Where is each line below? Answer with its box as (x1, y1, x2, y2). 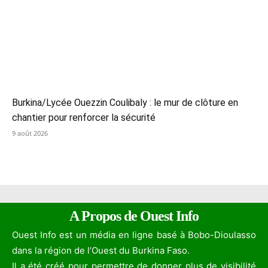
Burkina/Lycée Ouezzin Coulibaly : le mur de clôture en (12, 97, 238, 109)
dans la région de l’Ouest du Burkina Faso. (12, 245, 190, 257)
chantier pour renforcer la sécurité (12, 112, 156, 124)
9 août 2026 (12, 129, 48, 138)
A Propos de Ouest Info (69, 208, 199, 224)
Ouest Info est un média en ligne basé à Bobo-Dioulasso (12, 229, 256, 241)
